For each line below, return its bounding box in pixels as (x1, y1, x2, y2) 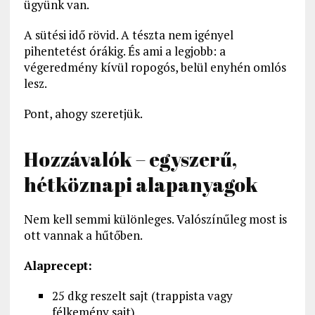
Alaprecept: (23, 257, 92, 274)
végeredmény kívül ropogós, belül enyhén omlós (23, 59, 286, 76)
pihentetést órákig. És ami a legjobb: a (23, 43, 226, 60)
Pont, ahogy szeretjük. (23, 105, 143, 122)
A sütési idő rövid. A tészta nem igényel (23, 27, 233, 44)
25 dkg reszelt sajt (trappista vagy (51, 288, 233, 304)
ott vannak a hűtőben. (23, 227, 143, 244)
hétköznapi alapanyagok (23, 171, 258, 198)
